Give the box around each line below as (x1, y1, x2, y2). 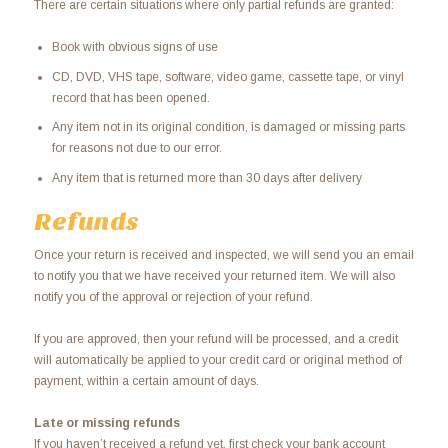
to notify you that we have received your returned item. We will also (33, 268, 395, 283)
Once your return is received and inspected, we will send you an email (33, 247, 414, 262)
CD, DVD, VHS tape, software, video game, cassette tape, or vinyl (51, 69, 404, 84)
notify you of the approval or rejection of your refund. (33, 289, 313, 304)
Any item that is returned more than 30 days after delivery (51, 170, 362, 185)
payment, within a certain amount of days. (33, 373, 259, 388)
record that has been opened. (51, 90, 210, 105)
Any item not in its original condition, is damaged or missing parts (51, 120, 405, 135)
